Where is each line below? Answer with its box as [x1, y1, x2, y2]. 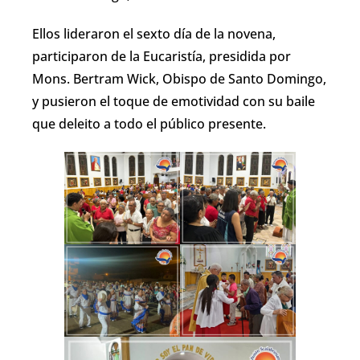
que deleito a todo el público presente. [32, 115, 266, 133]
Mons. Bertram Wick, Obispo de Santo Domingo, [32, 70, 326, 88]
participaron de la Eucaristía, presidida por [32, 47, 291, 65]
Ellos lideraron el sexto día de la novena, [32, 25, 276, 43]
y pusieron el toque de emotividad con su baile [32, 92, 315, 110]
